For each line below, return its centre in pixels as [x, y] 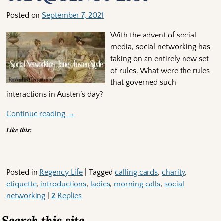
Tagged [101, 172]
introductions [64, 184]
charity [174, 172]
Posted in [22, 172]
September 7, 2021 [73, 16]
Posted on [24, 16]
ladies [100, 184]
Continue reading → [41, 114]
